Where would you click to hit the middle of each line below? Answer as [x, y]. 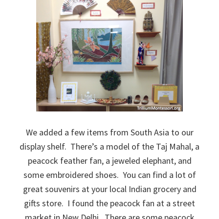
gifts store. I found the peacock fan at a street [109, 203]
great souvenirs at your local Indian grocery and [109, 189]
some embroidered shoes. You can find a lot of [109, 175]
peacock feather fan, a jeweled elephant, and [109, 160]
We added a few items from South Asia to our [109, 132]
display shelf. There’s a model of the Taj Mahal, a [109, 146]
